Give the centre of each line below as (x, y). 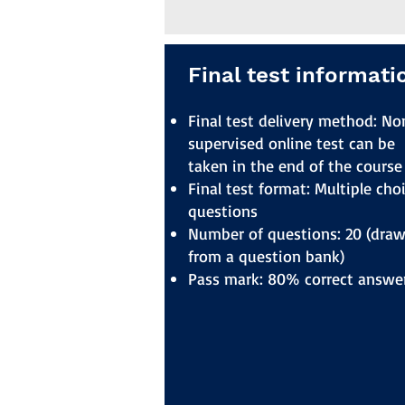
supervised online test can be (292, 143)
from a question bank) (267, 256)
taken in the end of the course (296, 165)
